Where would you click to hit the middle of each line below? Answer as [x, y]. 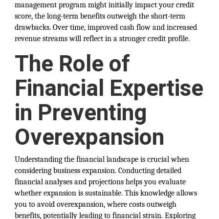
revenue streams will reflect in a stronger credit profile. [102, 39]
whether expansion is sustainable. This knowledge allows [106, 193]
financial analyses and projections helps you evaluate [100, 182]
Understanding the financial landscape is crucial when [102, 159]
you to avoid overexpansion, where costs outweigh [96, 204]
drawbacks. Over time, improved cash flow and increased [106, 27]
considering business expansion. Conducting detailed [98, 171]
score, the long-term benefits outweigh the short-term [100, 16]
